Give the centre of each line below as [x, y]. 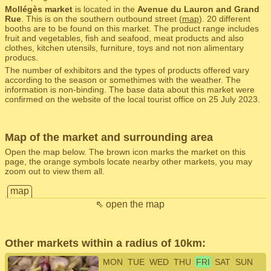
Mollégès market [39, 9]
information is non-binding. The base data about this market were [130, 90]
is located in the [105, 9]
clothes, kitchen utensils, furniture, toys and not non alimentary [124, 48]
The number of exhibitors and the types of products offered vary [127, 70]
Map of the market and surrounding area [109, 137]
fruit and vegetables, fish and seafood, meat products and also [124, 38]
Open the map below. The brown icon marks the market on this [125, 152]
